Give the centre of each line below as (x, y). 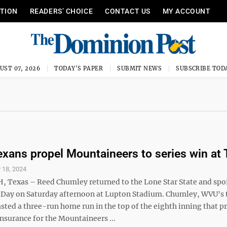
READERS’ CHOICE (61, 11)
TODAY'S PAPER (79, 68)
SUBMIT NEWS (140, 68)
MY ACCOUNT (186, 11)
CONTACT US (128, 11)
